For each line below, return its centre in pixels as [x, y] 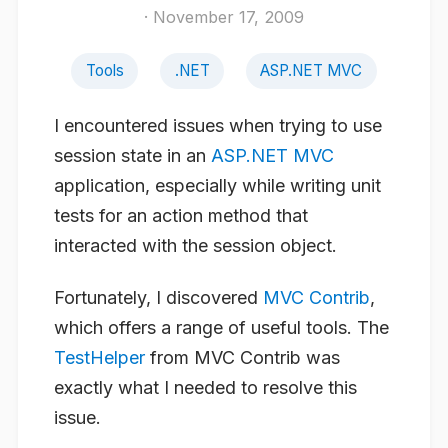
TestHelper [99, 357]
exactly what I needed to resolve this [205, 387]
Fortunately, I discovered [158, 297]
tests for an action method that [181, 215]
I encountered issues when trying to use [218, 125]
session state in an [132, 155]
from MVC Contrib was [242, 357]
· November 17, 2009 [224, 17]
